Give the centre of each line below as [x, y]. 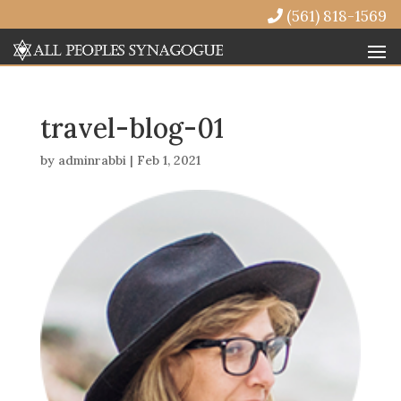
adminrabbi [92, 160]
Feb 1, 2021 [168, 160]
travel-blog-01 [132, 128]
